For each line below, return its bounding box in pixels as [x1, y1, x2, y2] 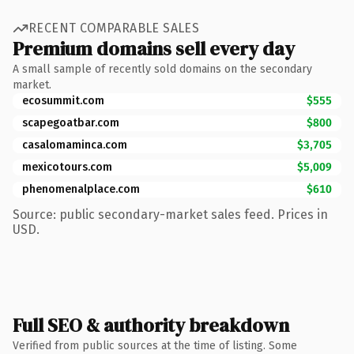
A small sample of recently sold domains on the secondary [13, 62, 312, 76]
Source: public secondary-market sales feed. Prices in [13, 206, 328, 222]
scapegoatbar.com [22, 115, 119, 130]
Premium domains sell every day [13, 35, 295, 62]
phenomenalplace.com [22, 182, 140, 196]
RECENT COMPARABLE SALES [28, 21, 200, 36]
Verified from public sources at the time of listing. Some [13, 338, 297, 352]
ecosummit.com [22, 93, 104, 107]
